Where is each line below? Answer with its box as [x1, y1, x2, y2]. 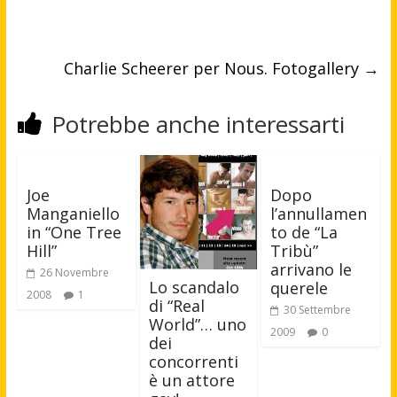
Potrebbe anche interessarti [51, 108, 345, 141]
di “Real [148, 294, 205, 316]
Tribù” [270, 240, 319, 262]
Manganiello [26, 203, 120, 225]
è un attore [148, 369, 235, 391]
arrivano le [270, 259, 353, 281]
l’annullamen [270, 203, 368, 225]
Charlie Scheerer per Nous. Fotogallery [64, 58, 364, 80]
